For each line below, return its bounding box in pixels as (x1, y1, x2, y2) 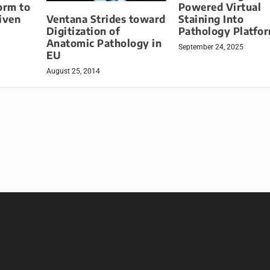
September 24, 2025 (178, 43, 243, 52)
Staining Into (178, 13, 244, 26)
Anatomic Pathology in (46, 36, 162, 49)
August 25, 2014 (46, 66, 100, 75)
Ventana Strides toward (46, 12, 166, 25)
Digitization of (46, 24, 121, 37)
